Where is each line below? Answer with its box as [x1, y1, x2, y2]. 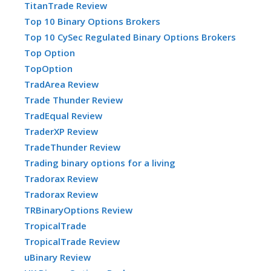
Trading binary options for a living [24, 156, 175, 169]
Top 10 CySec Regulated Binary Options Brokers [24, 30, 236, 43]
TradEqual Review [24, 109, 102, 122]
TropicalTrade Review [24, 235, 120, 247]
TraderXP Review [24, 125, 98, 137]
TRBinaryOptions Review [24, 203, 132, 216]
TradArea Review [24, 77, 99, 90]
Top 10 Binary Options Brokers [24, 15, 160, 27]
